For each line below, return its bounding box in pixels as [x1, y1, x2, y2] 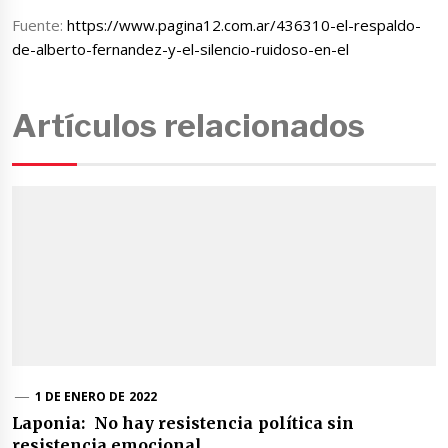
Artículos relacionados [12, 105, 366, 145]
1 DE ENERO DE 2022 [34, 387, 157, 405]
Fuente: [12, 15, 68, 36]
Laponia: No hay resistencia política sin [12, 412, 354, 433]
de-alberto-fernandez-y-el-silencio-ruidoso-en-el [12, 39, 349, 60]
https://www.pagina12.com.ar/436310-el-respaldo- [67, 15, 422, 36]
